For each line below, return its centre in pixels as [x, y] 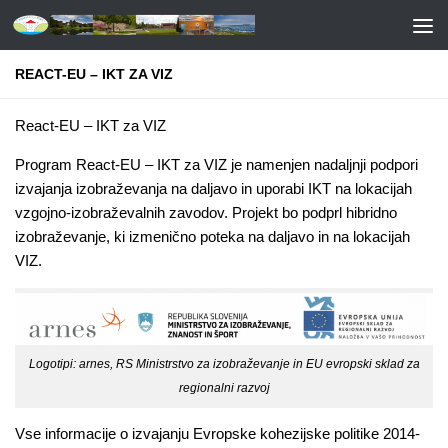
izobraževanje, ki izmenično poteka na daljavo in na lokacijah [212, 236]
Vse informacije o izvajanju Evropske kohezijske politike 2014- [217, 434]
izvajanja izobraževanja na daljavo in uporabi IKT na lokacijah [213, 188]
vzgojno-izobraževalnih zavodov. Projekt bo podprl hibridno [206, 212]
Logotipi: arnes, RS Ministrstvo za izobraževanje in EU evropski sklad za [224, 364]
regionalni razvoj [224, 388]
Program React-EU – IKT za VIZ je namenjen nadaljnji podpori [216, 164]
